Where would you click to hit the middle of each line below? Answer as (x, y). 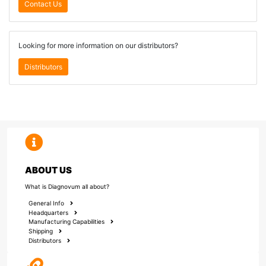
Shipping (41, 231)
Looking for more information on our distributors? (98, 46)
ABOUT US (48, 170)
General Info (46, 203)
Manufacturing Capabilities (66, 222)
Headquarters (48, 212)
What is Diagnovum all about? (67, 187)
